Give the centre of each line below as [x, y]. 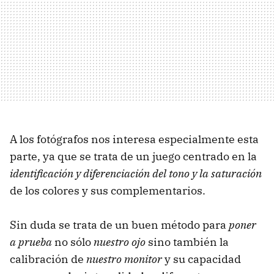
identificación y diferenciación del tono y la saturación [136, 173]
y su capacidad [202, 259]
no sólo [73, 242]
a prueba [31, 242]
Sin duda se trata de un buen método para [119, 224]
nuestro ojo [120, 242]
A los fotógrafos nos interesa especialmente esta [134, 139]
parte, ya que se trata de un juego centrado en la [133, 156]
